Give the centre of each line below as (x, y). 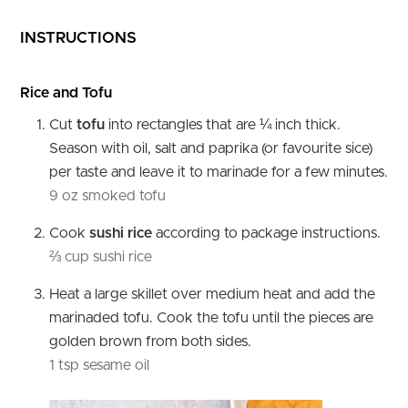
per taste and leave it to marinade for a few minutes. (219, 173)
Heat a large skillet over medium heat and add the (212, 295)
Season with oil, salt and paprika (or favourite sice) (211, 149)
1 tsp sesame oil (99, 366)
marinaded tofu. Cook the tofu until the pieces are (211, 318)
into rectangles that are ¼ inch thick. (223, 125)
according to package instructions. (266, 234)
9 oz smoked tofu (107, 196)
